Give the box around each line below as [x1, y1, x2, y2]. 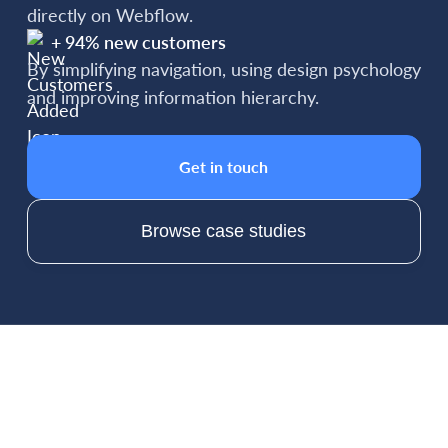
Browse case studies [141, 221, 307, 242]
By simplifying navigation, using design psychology [26, 58, 421, 81]
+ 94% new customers [50, 31, 226, 54]
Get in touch [179, 157, 269, 177]
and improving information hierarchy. [26, 86, 319, 109]
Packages [146, 363, 302, 410]
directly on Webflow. [26, 4, 193, 27]
